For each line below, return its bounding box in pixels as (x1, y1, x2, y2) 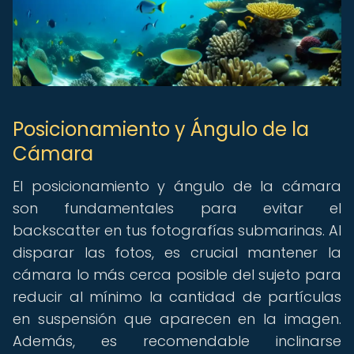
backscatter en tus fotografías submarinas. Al (13, 220, 341, 240)
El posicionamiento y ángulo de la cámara (13, 176, 341, 196)
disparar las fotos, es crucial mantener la (13, 243, 341, 262)
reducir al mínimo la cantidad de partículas (13, 287, 341, 307)
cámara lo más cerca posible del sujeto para (13, 265, 341, 284)
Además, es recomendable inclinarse (13, 331, 341, 351)
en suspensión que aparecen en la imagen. (13, 309, 341, 329)
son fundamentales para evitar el (13, 198, 341, 218)
